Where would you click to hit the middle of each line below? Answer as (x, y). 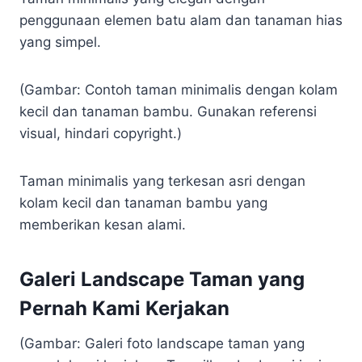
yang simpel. (60, 42)
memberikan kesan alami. (103, 225)
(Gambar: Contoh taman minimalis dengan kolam (179, 90)
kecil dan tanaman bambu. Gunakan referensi (168, 112)
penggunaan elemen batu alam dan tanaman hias (181, 20)
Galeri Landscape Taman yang (162, 279)
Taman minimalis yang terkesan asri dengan (162, 181)
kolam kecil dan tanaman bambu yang (143, 203)
